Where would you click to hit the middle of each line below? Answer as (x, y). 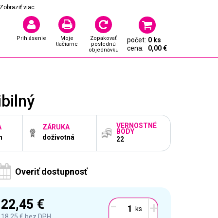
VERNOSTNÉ (136, 126)
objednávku (103, 50)
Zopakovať (103, 38)
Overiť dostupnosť (51, 172)
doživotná (58, 137)
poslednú (103, 44)
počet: (136, 40)
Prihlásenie (31, 38)
